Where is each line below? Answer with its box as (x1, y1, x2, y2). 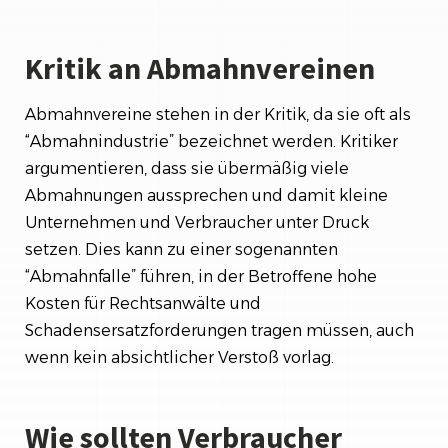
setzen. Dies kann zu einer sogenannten (25, 239, 338, 259)
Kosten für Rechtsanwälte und (25, 293, 261, 313)
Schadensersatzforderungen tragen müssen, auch (25, 320, 414, 340)
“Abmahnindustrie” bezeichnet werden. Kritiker (25, 131, 398, 151)
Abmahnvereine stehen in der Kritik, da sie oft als (25, 104, 411, 124)
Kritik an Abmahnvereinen (25, 48, 375, 87)
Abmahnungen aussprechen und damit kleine (25, 185, 388, 205)
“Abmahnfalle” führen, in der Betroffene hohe (25, 266, 377, 286)
